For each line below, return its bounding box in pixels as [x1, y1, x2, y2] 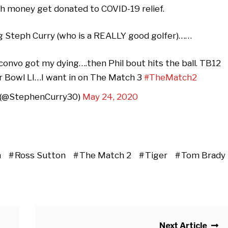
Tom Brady [181, 150, 225, 160]
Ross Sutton [14, 150, 66, 160]
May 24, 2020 [82, 91, 138, 102]
